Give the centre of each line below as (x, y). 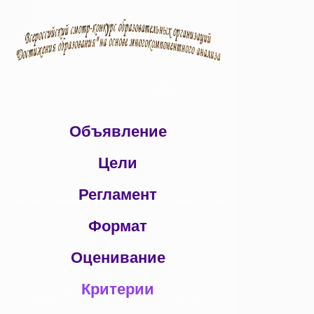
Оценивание (118, 257)
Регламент (118, 193)
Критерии (118, 288)
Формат (118, 225)
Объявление (118, 130)
